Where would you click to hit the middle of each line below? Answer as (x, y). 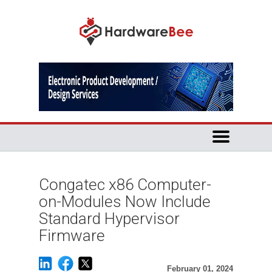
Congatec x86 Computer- (125, 185)
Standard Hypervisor (109, 219)
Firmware (72, 236)
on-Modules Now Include (125, 202)
